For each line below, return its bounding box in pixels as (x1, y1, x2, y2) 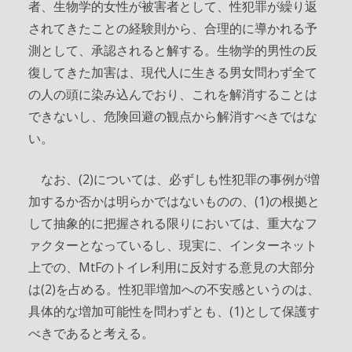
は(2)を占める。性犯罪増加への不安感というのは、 (28, 280, 320, 298)
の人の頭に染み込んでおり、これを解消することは (28, 85, 317, 103)
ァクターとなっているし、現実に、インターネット (28, 236, 317, 254)
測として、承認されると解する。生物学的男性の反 (28, 41, 317, 59)
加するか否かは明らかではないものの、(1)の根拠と (28, 192, 320, 210)
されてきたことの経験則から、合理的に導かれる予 (28, 19, 317, 37)
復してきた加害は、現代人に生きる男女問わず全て (28, 63, 317, 81)
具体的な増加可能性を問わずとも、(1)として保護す (28, 302, 320, 320)
